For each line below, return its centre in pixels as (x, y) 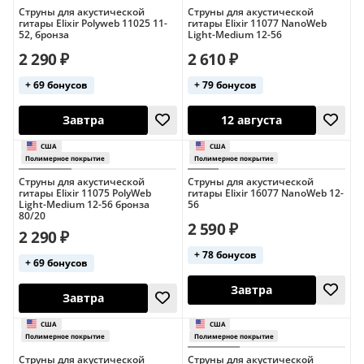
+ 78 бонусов (225, 255)
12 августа (279, 295)
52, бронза (44, 35)
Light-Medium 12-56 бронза (84, 204)
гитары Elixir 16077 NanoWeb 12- (265, 193)
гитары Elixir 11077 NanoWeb (257, 23)
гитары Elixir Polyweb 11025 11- (93, 23)
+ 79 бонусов (225, 85)
